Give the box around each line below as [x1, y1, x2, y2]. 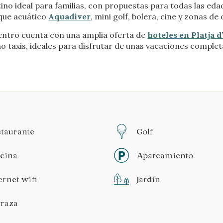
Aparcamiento [136, 150, 193, 160]
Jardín [136, 174, 160, 184]
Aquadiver [48, 11, 91, 22]
